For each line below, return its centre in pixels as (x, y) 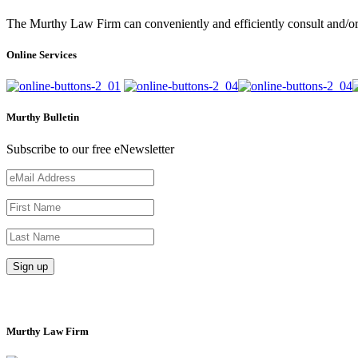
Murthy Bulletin (43, 117)
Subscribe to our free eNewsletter (90, 149)
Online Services (42, 55)
